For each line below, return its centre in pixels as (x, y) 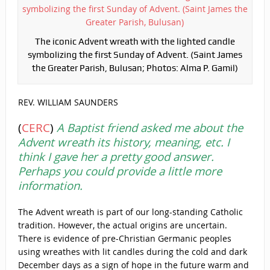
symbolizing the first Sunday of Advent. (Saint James (135, 55)
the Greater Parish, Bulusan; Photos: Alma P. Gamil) (135, 68)
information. (50, 185)
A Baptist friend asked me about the (148, 127)
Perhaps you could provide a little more (120, 171)
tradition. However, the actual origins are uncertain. (122, 225)
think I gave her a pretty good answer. (116, 156)
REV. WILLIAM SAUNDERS (68, 102)
